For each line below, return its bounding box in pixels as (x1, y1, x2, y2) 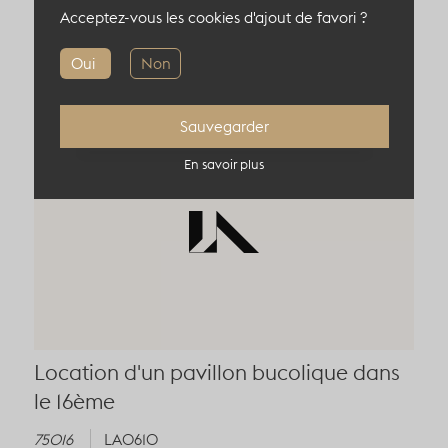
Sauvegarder (179, 116, 269, 136)
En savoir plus (184, 156, 264, 173)
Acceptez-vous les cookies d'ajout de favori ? (59, 7, 368, 27)
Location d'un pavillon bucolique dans (34, 359, 400, 387)
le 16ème (34, 388, 115, 416)
